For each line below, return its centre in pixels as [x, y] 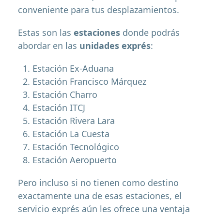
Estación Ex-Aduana [73, 69]
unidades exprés [115, 46]
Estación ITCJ [59, 108]
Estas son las [46, 33]
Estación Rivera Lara [74, 121]
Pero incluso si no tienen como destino [99, 183]
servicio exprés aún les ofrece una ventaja [104, 209]
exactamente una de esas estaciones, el [100, 196]
